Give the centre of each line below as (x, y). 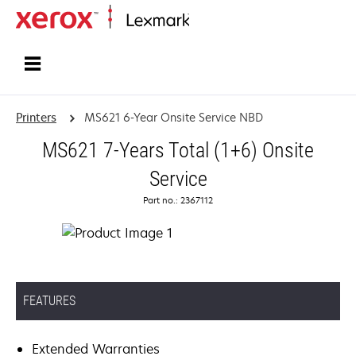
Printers (36, 117)
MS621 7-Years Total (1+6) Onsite (178, 150)
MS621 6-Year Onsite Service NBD (173, 117)
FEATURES (49, 301)
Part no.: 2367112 (178, 200)
